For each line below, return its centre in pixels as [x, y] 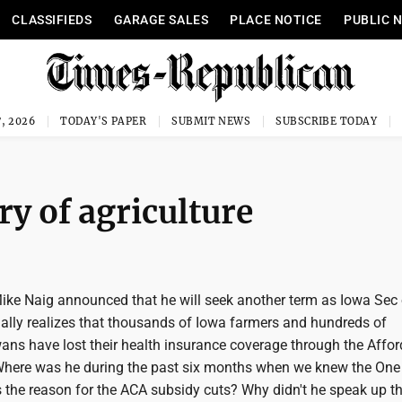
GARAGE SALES [161, 20]
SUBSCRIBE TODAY [326, 121]
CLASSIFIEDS [52, 20]
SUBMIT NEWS [211, 121]
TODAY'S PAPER [104, 121]
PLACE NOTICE [276, 20]
